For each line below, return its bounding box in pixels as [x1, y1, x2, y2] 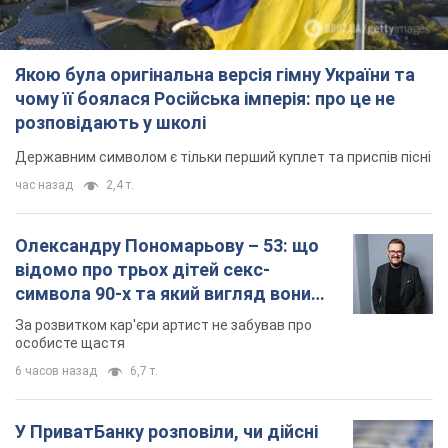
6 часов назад [15, 364, 97, 379]
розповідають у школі [15, 112, 206, 134]
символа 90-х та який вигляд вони [15, 283, 311, 305]
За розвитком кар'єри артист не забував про [15, 317, 312, 334]
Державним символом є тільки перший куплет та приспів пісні [15, 149, 431, 166]
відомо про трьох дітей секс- [15, 259, 270, 281]
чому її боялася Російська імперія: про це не [15, 88, 395, 110]
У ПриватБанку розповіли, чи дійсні [15, 421, 318, 443]
